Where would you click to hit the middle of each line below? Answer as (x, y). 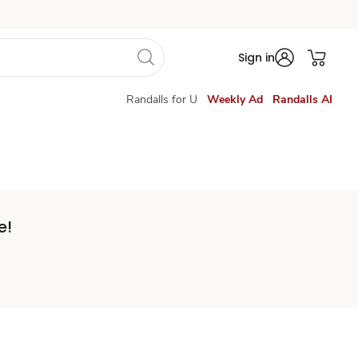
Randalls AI (302, 99)
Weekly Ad (235, 99)
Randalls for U (162, 99)
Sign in (257, 58)
